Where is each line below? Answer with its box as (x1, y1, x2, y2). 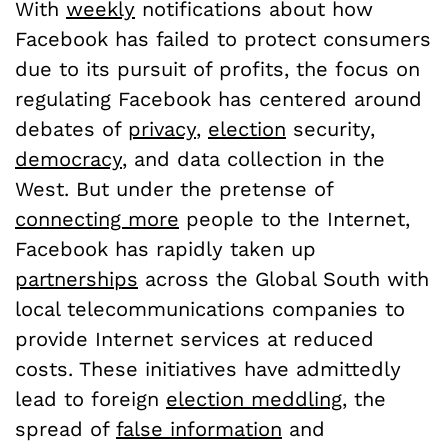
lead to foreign (15, 386, 166, 411)
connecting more (15, 206, 179, 231)
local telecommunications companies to (15, 296, 405, 321)
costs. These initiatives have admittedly (15, 356, 401, 381)
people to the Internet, (179, 206, 410, 231)
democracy (15, 146, 122, 171)
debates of (15, 116, 128, 141)
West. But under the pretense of (15, 176, 333, 201)
